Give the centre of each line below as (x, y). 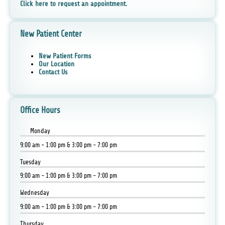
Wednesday (34, 193)
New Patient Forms (65, 56)
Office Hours (40, 110)
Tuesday (30, 162)
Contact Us (53, 72)
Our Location (56, 64)
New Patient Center (51, 34)
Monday (40, 131)
